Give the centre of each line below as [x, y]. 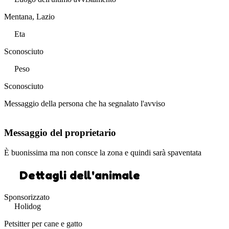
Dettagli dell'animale [80, 175]
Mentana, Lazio [29, 17]
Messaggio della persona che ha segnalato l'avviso [85, 104]
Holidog [28, 206]
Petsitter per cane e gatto [43, 223]
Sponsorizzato [27, 197]
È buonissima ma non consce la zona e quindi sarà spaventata [103, 152]
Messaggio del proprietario [60, 133]
